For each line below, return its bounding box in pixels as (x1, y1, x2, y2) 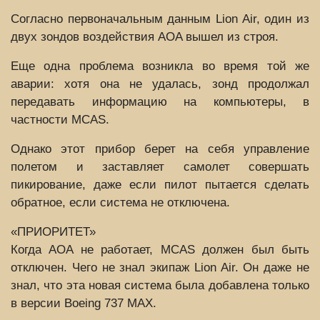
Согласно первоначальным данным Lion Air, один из (11, 11, 309, 26)
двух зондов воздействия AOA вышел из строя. (11, 29, 279, 44)
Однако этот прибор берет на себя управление (11, 141, 309, 156)
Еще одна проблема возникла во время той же (11, 59, 309, 73)
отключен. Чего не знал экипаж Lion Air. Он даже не (11, 260, 309, 274)
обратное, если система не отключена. (11, 195, 230, 209)
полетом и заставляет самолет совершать (11, 159, 309, 174)
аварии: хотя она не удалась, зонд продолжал (11, 76, 309, 91)
